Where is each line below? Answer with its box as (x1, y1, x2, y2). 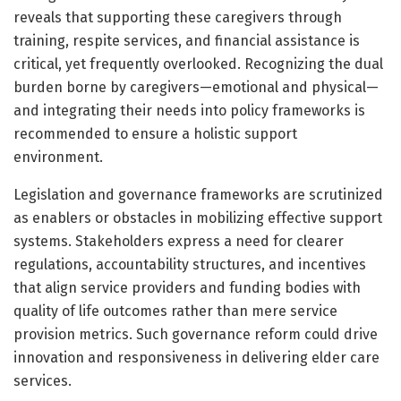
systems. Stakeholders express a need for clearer (13, 232, 344, 250)
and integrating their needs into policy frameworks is (13, 101, 365, 119)
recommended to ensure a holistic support (13, 124, 297, 142)
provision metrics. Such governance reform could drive (13, 325, 378, 343)
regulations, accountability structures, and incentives (13, 255, 366, 273)
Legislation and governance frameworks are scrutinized (13, 185, 383, 203)
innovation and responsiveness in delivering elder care (13, 348, 380, 366)
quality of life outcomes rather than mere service (13, 302, 337, 320)
